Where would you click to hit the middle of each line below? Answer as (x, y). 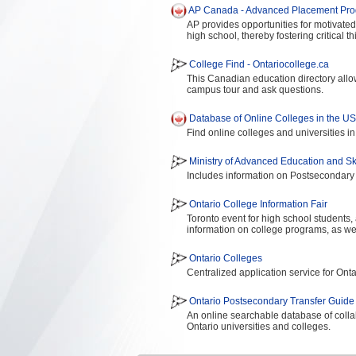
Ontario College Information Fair (258, 205)
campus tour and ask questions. (255, 90)
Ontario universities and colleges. (259, 327)
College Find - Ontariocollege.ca (259, 65)
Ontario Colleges (226, 259)
